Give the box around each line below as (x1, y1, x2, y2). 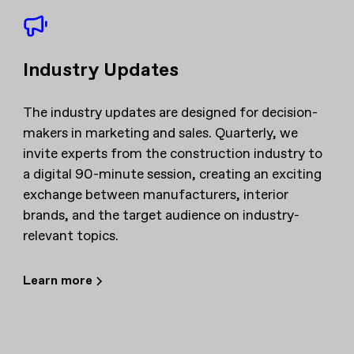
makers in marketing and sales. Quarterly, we (23, 123, 299, 143)
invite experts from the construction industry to (23, 144, 323, 164)
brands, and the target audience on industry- (23, 205, 300, 225)
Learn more (23, 272, 93, 289)
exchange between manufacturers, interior (23, 185, 289, 205)
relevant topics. (23, 226, 119, 246)
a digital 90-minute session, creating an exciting (23, 164, 322, 184)
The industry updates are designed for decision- (23, 103, 318, 122)
